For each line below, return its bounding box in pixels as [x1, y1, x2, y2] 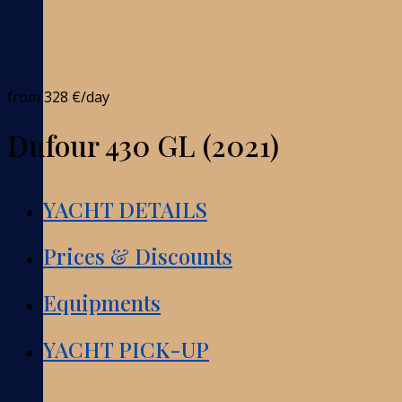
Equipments [43, 287, 161, 317]
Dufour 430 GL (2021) [7, 126, 279, 165]
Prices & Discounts [43, 240, 232, 270]
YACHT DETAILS [43, 194, 207, 223]
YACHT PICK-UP [43, 334, 209, 363]
